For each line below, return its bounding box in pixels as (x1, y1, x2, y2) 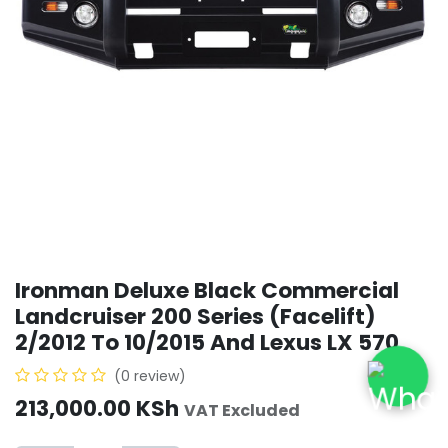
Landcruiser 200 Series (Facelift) (15, 301, 376, 333)
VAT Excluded (184, 399, 300, 423)
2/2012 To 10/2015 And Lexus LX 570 (15, 327, 399, 359)
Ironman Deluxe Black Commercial (15, 275, 399, 307)
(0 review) (114, 366, 186, 387)
